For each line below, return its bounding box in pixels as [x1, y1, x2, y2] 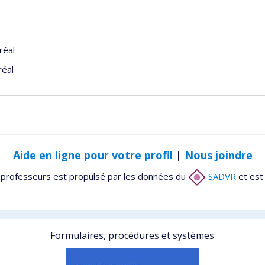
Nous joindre [184, 148, 253, 162]
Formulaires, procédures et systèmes [50, 229, 215, 242]
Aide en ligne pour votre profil [12, 148, 173, 162]
